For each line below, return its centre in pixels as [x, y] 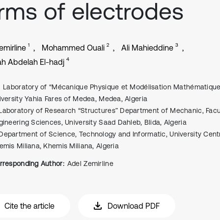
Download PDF [134, 206]
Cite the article [29, 206]
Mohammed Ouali [73, 48]
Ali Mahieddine [147, 48]
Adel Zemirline [90, 164]
